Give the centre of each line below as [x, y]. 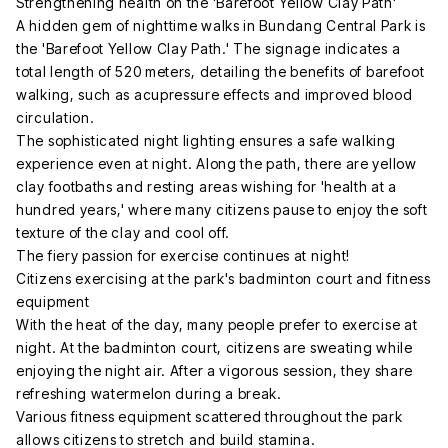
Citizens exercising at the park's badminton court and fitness [223, 278]
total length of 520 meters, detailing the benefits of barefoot [220, 71]
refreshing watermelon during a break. [149, 393]
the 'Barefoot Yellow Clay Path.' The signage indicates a [208, 48]
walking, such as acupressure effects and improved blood [214, 94]
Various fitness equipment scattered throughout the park [209, 416]
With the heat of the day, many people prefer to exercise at [217, 324]
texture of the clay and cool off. [123, 232]
